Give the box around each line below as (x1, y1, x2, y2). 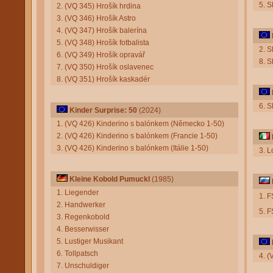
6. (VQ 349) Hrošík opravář (57, 51, 145, 59)
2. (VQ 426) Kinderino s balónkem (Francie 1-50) (57, 132, 218, 140)
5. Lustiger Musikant (57, 237, 123, 246)
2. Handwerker (57, 200, 105, 209)
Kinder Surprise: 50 (69, 106, 137, 115)
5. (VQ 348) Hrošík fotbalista (57, 38, 149, 47)
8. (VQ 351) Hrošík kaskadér (57, 75, 150, 83)
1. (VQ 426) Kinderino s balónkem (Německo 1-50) (57, 119, 224, 128)
